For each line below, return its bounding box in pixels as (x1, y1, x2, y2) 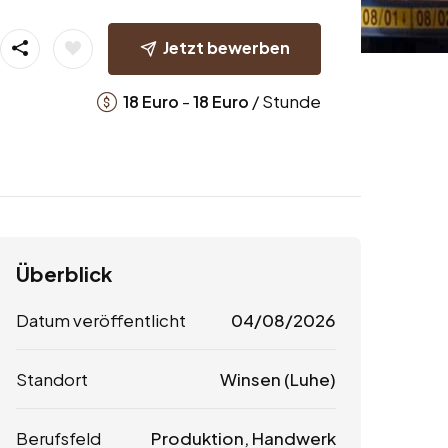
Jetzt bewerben (162, 36, 290, 58)
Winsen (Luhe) (219, 368, 336, 391)
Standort (16, 368, 88, 391)
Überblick (16, 261, 112, 287)
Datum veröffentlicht (16, 309, 186, 332)
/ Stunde (248, 89, 321, 112)
